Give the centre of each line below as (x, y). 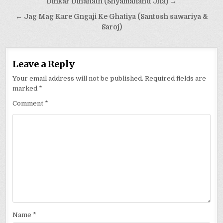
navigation (40, 16)
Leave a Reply (44, 64)
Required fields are (176, 79)
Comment (29, 104)
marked (26, 89)
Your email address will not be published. (78, 79)
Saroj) (111, 27)
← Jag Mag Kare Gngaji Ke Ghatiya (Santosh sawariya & (111, 17)
